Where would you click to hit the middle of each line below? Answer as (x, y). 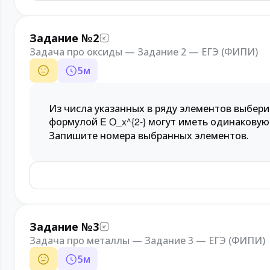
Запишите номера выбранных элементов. (149, 136)
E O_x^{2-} (123, 122)
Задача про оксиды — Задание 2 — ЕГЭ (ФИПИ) (144, 52)
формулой (74, 122)
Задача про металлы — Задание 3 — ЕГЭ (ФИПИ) (147, 240)
